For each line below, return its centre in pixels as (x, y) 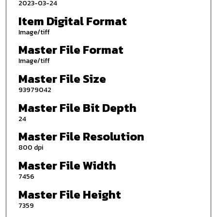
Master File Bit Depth (77, 108)
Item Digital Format (72, 21)
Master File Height (70, 194)
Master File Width (67, 165)
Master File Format (71, 50)
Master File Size (62, 78)
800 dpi (31, 148)
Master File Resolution (81, 137)
